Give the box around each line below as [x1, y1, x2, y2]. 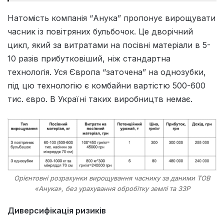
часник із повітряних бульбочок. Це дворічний [7, 26, 193, 36]
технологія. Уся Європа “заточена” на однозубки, [7, 66, 206, 77]
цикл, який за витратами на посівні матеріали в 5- [7, 39, 210, 50]
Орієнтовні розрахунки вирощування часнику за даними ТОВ [13, 173, 210, 182]
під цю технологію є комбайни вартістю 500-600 [7, 80, 205, 90]
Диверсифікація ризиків [7, 205, 106, 215]
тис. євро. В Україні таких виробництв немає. [7, 93, 192, 104]
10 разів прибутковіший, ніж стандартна [7, 53, 170, 63]
